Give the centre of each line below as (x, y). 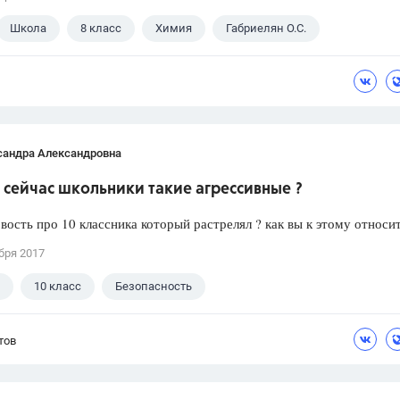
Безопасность (154, 287)
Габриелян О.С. (266, 29)
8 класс (101, 29)
